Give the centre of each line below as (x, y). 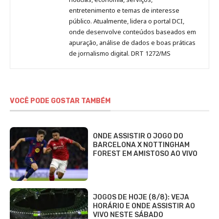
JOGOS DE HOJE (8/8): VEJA (141, 197)
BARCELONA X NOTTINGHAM (141, 145)
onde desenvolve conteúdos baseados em (132, 32)
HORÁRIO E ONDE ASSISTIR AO (144, 206)
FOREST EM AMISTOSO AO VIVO (145, 153)
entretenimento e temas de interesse (124, 10)
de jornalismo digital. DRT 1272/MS (120, 53)
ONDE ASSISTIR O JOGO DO (138, 136)
